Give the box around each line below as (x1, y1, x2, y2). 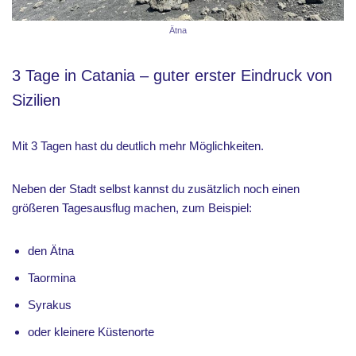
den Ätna (28, 243, 74, 257)
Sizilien (12, 91, 60, 109)
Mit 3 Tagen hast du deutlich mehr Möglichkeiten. (12, 138, 264, 153)
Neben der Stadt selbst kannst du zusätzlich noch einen (12, 181, 300, 195)
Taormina (28, 270, 75, 284)
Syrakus (28, 297, 72, 311)
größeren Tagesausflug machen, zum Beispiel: (12, 200, 252, 215)
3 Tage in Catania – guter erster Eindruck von (12, 66, 332, 84)
